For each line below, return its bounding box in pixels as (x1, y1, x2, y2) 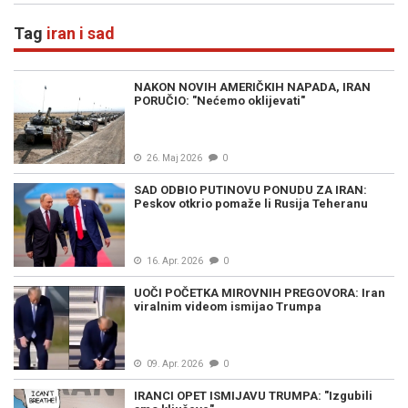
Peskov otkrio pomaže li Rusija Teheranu (134, 197, 368, 210)
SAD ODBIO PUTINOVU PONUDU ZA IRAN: (134, 183, 367, 197)
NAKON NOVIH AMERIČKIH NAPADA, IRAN (134, 80, 371, 94)
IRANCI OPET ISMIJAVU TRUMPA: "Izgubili (134, 389, 372, 403)
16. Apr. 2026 (147, 256, 203, 266)
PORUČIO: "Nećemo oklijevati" (134, 94, 305, 107)
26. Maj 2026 (147, 153, 202, 163)
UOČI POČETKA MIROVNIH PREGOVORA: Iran (134, 286, 385, 300)
